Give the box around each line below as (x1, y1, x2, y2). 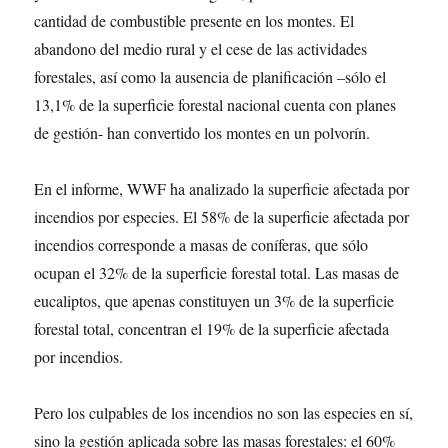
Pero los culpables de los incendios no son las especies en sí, (34, 402, 414, 423)
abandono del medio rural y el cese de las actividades (34, 38, 368, 59)
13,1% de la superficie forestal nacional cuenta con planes (34, 94, 397, 115)
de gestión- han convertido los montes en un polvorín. (34, 122, 371, 143)
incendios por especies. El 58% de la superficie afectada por (34, 206, 410, 227)
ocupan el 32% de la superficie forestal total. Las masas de (34, 262, 400, 283)
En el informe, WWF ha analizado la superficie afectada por (34, 178, 410, 199)
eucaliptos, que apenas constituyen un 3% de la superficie (34, 290, 395, 311)
